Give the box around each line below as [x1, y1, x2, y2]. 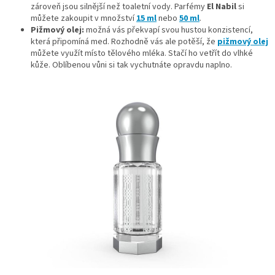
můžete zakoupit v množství [31, 12, 136, 25]
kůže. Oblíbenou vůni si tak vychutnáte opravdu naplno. [31, 58, 232, 71]
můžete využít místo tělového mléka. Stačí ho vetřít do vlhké [31, 47, 253, 60]
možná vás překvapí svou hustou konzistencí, [86, 23, 253, 36]
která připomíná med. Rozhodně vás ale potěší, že [31, 35, 217, 48]
